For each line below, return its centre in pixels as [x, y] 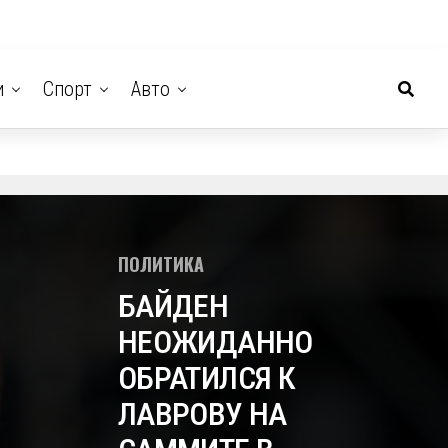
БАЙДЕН [173, 306]
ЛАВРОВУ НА [202, 414]
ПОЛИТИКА [161, 264]
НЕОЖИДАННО [215, 342]
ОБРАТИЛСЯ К [206, 378]
